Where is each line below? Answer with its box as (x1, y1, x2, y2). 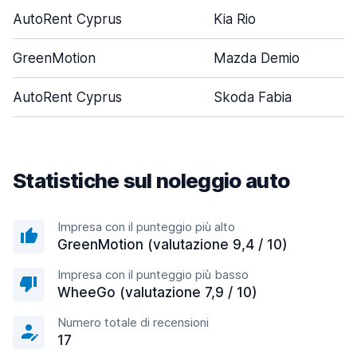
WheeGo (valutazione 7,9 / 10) (57, 284, 257, 300)
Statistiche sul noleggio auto (13, 168, 290, 193)
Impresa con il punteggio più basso (57, 267, 249, 282)
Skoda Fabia (214, 89, 292, 105)
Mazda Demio (214, 50, 300, 66)
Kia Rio (214, 11, 256, 27)
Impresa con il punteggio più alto (57, 219, 235, 234)
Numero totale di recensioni (57, 315, 209, 330)
